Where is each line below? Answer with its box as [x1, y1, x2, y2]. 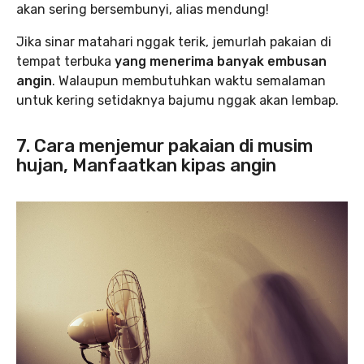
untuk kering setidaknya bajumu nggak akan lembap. [16, 93, 339, 108]
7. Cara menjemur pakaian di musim [16, 135, 313, 157]
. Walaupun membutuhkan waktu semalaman [52, 73, 326, 89]
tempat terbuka [16, 54, 111, 69]
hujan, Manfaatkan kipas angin [16, 154, 276, 176]
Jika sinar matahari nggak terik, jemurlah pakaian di [16, 34, 331, 50]
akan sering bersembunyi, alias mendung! [16, 2, 269, 17]
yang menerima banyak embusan [111, 54, 327, 69]
